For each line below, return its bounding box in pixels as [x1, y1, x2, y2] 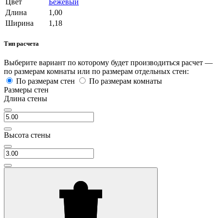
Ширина [5, 18, 34, 27]
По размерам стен [16, 77, 75, 85]
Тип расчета [4, 39, 39, 47]
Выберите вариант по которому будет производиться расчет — [4, 58, 213, 67]
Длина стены [4, 94, 47, 103]
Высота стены [4, 131, 51, 139]
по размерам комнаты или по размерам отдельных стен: [4, 67, 189, 75]
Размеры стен [4, 86, 49, 94]
